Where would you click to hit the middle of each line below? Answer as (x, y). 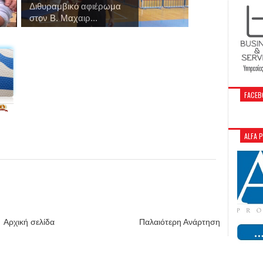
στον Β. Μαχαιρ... (63, 18)
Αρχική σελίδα (29, 222)
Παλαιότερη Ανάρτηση (180, 222)
